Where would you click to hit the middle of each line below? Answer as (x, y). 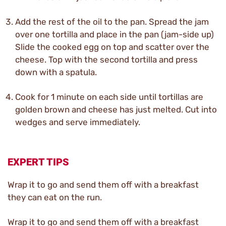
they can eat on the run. (55, 197)
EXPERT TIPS (38, 162)
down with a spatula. (56, 72)
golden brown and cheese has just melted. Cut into (116, 109)
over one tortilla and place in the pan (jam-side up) (115, 34)
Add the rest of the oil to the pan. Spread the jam (112, 22)
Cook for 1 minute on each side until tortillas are (109, 97)
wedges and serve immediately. (78, 122)
